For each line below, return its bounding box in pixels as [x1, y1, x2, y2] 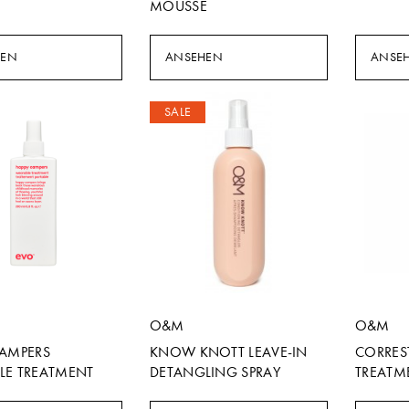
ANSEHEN [165, 49, 223, 65]
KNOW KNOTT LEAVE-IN [150, 343, 308, 361]
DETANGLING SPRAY [150, 363, 280, 381]
